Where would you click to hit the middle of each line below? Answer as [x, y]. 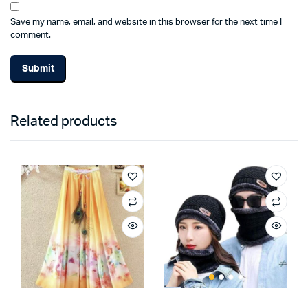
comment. [31, 36]
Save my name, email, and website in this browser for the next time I [146, 23]
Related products [64, 122]
